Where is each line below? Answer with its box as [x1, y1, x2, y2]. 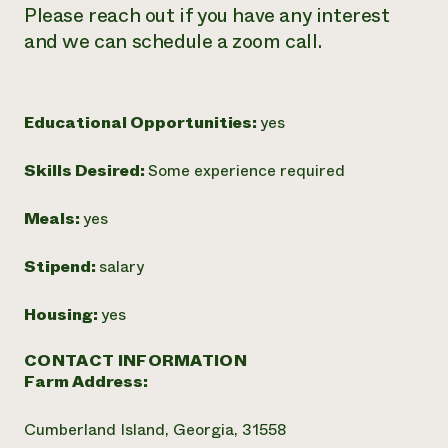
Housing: [24, 303, 101, 326]
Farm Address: [24, 370, 148, 393]
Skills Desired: [24, 159, 148, 182]
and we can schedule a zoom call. [24, 27, 322, 56]
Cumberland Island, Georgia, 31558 [24, 418, 286, 441]
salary [99, 255, 144, 278]
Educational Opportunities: [24, 111, 260, 134]
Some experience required [148, 159, 345, 182]
